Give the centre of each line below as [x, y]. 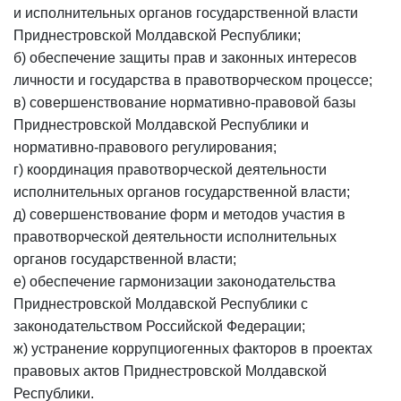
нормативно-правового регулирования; [145, 147]
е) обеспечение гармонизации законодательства [175, 282]
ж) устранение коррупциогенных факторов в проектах [193, 349]
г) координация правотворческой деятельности [170, 170]
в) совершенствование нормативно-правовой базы [185, 102]
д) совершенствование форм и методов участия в [179, 214]
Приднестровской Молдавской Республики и [161, 125]
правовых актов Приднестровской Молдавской [170, 371]
